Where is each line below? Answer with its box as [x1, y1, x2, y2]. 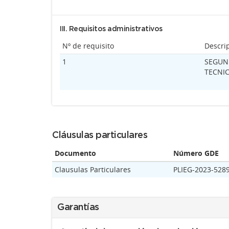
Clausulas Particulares [55, 165, 131, 174]
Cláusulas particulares [52, 131, 147, 140]
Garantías [57, 203, 99, 212]
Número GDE [173, 148, 219, 158]
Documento [55, 148, 96, 158]
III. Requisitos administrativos [60, 26, 163, 33]
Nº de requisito [62, 41, 114, 51]
